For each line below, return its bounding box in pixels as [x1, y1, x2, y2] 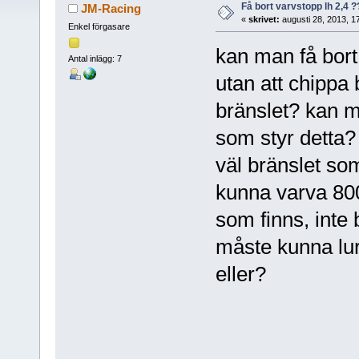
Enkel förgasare [67, 21, 130, 31]
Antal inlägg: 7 [67, 54, 122, 64]
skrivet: [248, 14, 280, 24]
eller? [215, 261, 266, 286]
